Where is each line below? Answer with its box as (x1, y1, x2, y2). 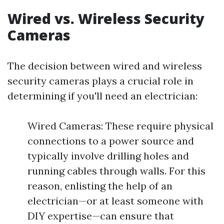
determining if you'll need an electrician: (7, 89, 197, 102)
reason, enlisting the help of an (27, 179, 172, 192)
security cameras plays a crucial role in (7, 74, 193, 87)
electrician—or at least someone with (27, 194, 203, 207)
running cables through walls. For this (27, 164, 205, 177)
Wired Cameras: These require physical (27, 119, 213, 132)
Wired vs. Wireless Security (7, 9, 204, 28)
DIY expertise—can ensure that (27, 209, 174, 222)
